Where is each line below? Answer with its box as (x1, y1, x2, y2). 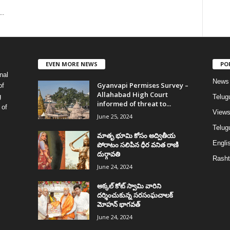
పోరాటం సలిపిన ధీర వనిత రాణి (97, 140, 179, 149)
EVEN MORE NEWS (45, 60, 98, 68)
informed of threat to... (97, 99, 171, 108)
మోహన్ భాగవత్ (97, 199, 140, 209)
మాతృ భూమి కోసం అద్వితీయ (97, 130, 176, 140)
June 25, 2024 (97, 112, 132, 120)
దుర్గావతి (97, 149, 120, 159)
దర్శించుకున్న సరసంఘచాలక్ (97, 190, 173, 200)
